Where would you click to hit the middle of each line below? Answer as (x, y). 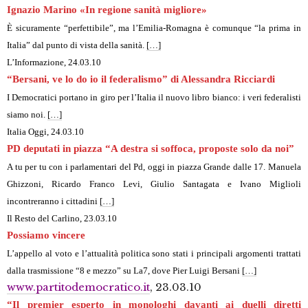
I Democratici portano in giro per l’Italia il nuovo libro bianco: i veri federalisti (154, 98)
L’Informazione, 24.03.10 (54, 63)
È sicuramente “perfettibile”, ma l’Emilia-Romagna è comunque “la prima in (154, 28)
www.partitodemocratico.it (78, 287)
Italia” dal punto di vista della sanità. (77, 45)
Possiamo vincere (46, 235)
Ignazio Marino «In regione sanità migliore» (107, 10)
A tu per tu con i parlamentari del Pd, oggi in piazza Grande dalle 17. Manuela (154, 167)
